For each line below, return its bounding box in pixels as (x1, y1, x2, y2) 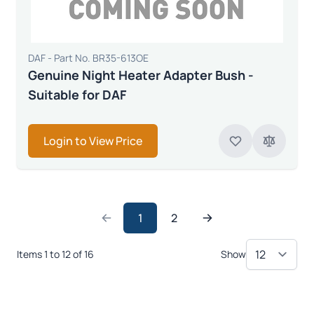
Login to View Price (43, 132, 142, 149)
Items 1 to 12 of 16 (17, 247, 94, 261)
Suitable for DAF (28, 86, 126, 103)
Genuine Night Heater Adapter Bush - (28, 66, 254, 83)
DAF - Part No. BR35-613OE (28, 50, 149, 64)
